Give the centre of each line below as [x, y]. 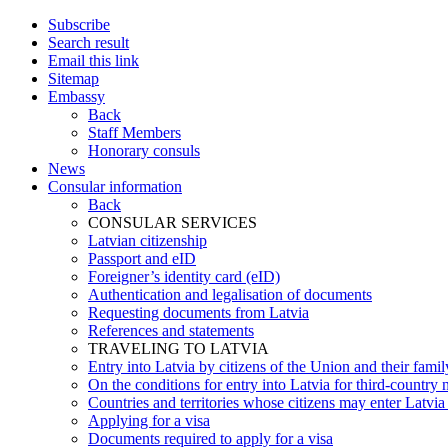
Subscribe [79, 24]
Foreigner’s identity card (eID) [184, 276]
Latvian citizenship [147, 240]
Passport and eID [142, 258]
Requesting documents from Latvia [198, 312]
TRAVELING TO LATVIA [178, 348]
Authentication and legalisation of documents [230, 294]
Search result [88, 42]
